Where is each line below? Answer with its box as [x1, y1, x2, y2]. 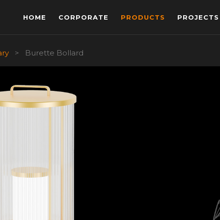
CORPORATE [58, 13, 109, 21]
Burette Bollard [25, 48, 83, 57]
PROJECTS [177, 13, 219, 21]
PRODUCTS [121, 13, 165, 21]
